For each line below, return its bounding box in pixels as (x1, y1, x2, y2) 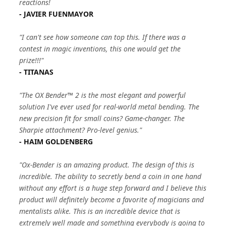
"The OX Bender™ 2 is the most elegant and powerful (19, 90, 186, 100)
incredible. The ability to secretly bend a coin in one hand (19, 172, 202, 181)
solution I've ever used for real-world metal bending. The (19, 102, 200, 111)
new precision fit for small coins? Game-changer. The (19, 114, 185, 123)
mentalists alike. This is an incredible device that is (19, 206, 181, 216)
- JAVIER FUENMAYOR (19, 9, 94, 19)
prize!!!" (19, 55, 44, 65)
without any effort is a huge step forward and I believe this (19, 183, 207, 193)
